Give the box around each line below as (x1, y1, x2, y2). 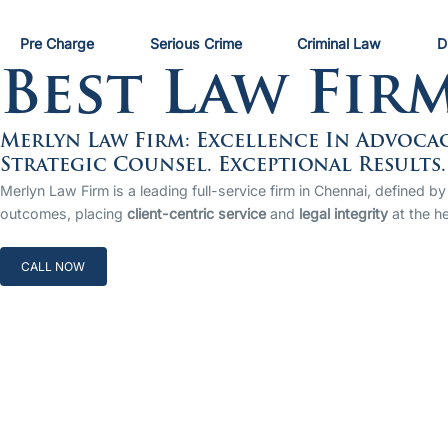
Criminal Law (297, 35, 382, 53)
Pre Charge (20, 35, 94, 53)
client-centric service (127, 205, 266, 223)
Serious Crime (149, 35, 242, 53)
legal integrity (299, 205, 388, 223)
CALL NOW (21, 258, 86, 274)
